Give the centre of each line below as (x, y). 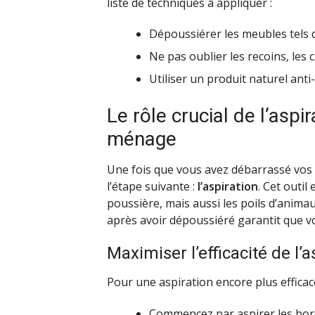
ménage (142, 139)
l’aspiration (228, 187)
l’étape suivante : (152, 187)
